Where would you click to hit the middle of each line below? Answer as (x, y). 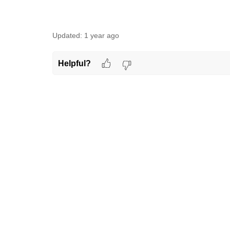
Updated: (67, 35)
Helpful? (74, 63)
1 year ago (102, 35)
